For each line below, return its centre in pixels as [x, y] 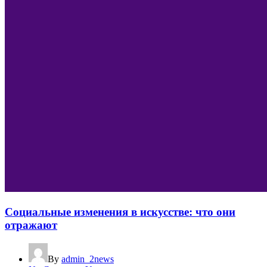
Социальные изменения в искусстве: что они [120, 212]
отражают [31, 225]
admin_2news [88, 259]
